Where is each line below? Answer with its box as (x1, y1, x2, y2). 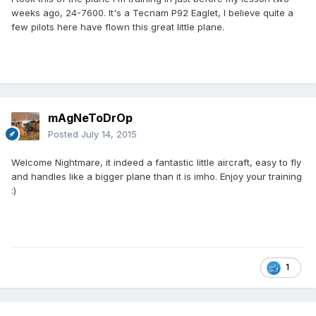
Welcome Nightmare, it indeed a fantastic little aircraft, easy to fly (11, 157, 301, 169)
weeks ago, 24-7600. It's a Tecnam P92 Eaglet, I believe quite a (11, 7, 293, 19)
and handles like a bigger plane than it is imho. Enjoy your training (11, 171, 302, 183)
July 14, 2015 (81, 128, 137, 140)
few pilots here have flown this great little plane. (11, 21, 224, 33)
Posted (48, 128, 81, 140)
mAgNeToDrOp (48, 111, 133, 126)
